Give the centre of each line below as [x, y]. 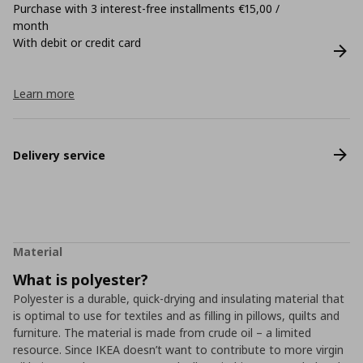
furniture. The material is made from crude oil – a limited [162, 333]
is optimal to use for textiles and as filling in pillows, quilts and [176, 316]
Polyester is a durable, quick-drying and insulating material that [179, 299]
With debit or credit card [77, 43]
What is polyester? [81, 280]
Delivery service [59, 155]
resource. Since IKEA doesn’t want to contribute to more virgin [178, 350]
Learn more [44, 94]
